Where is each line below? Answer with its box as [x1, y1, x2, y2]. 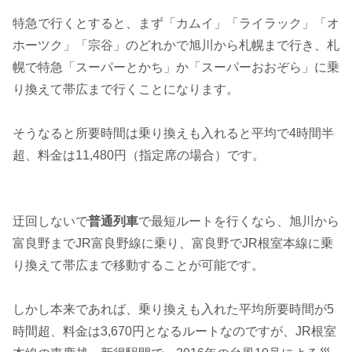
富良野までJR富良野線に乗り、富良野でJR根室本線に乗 [13, 236, 333, 250]
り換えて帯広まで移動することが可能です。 [13, 258, 264, 272]
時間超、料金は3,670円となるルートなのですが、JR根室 [13, 324, 336, 338]
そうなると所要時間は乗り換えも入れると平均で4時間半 [13, 126, 334, 140]
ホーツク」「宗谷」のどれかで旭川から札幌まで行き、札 [13, 38, 339, 52]
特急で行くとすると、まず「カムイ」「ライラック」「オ [13, 16, 339, 30]
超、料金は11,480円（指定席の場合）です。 [13, 148, 265, 162]
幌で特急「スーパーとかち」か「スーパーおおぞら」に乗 [13, 60, 339, 74]
